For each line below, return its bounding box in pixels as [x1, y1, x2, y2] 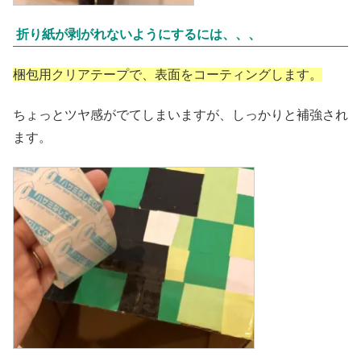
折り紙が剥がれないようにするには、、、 [16, 27, 261, 42]
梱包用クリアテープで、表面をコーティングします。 [13, 67, 322, 81]
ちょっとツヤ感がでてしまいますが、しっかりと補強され [13, 108, 348, 122]
